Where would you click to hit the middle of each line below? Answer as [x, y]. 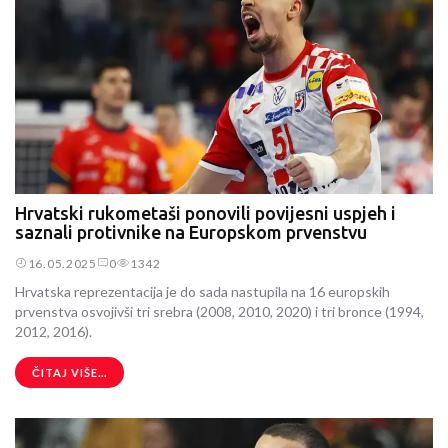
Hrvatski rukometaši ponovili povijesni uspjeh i [205, 213]
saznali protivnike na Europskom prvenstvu [191, 232]
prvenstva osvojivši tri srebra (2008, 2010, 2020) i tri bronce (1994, [219, 312]
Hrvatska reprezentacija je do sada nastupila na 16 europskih [202, 292]
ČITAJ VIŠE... [69, 373]
